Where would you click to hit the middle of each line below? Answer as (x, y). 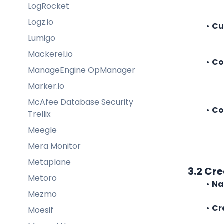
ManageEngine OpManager (82, 70)
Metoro (42, 178)
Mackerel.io (50, 54)
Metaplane (49, 162)
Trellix (39, 114)
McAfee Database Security (81, 102)
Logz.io (41, 22)
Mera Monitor (54, 146)
